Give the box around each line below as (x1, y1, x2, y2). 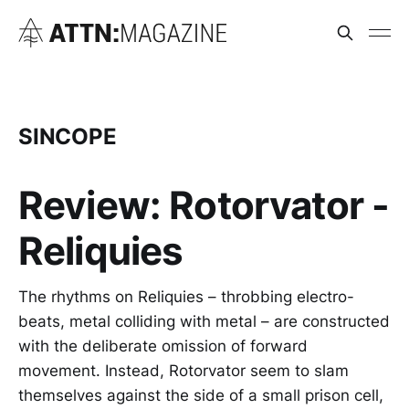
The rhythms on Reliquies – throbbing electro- (18, 287, 354, 306)
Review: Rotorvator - (18, 181, 390, 228)
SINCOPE (18, 122, 117, 150)
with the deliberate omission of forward (18, 336, 308, 355)
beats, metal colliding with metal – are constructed (18, 311, 390, 330)
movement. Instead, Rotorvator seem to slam (18, 361, 349, 380)
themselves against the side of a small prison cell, (18, 385, 383, 404)
